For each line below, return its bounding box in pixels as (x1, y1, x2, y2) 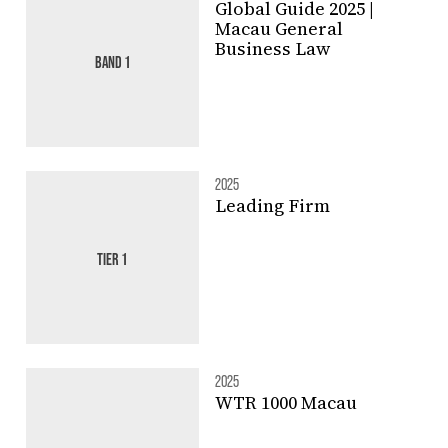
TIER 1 (97, 248, 128, 268)
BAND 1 (94, 51, 130, 70)
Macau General (214, 15, 343, 41)
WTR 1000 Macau (214, 390, 357, 416)
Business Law (214, 35, 330, 61)
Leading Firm (214, 193, 330, 219)
